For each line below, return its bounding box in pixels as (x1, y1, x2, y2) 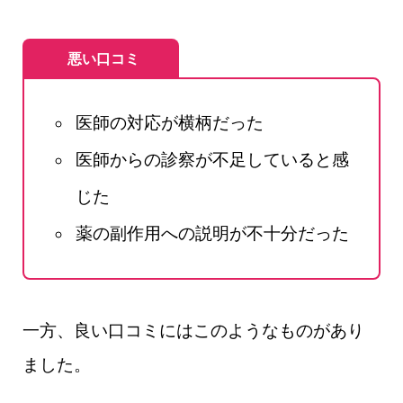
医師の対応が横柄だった (75, 113, 264, 133)
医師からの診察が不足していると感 (75, 150, 349, 170)
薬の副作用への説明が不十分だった (75, 224, 349, 244)
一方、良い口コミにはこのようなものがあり (22, 320, 364, 340)
